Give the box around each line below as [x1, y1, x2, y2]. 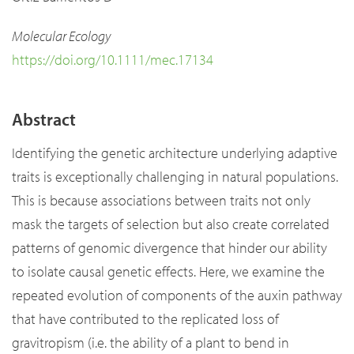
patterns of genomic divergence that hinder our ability [12, 239, 327, 258]
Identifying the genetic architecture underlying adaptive [12, 144, 337, 163]
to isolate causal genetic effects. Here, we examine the [12, 262, 325, 281]
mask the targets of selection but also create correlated [12, 215, 330, 234]
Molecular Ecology [12, 27, 111, 46]
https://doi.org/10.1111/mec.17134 [12, 51, 213, 70]
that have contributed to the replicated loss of [12, 310, 279, 329]
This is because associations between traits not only [12, 191, 311, 210]
